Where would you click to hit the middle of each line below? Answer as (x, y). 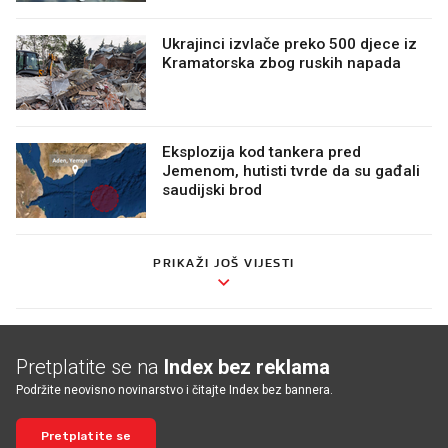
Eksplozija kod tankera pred (261, 150)
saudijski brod (212, 188)
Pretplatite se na (90, 365)
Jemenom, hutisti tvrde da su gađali (291, 169)
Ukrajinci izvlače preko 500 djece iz (289, 42)
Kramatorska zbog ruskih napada (281, 61)
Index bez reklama (247, 365)
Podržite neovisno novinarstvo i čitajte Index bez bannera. (174, 388)
